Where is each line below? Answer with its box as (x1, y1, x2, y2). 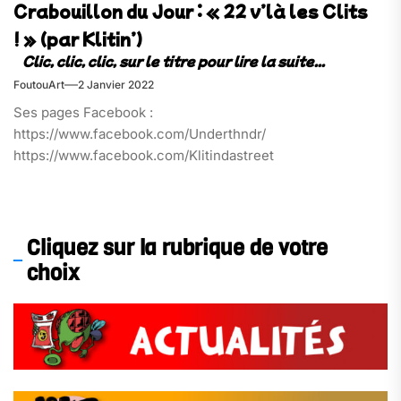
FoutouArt (13, 77, 64, 91)
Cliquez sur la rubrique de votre (27, 234, 328, 263)
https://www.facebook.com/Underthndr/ (13, 124, 266, 142)
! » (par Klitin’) (13, 27, 142, 50)
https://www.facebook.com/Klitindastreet (13, 146, 274, 164)
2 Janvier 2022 (78, 77, 154, 91)
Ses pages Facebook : (13, 103, 153, 121)
